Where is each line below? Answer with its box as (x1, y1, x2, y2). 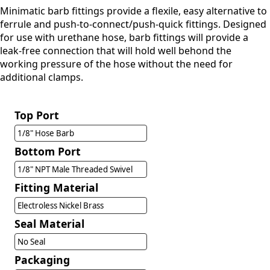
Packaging (14, 253, 70, 267)
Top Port (14, 108, 59, 122)
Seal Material (14, 216, 84, 231)
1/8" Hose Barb (17, 128, 76, 139)
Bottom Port (14, 144, 81, 159)
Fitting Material (14, 180, 98, 195)
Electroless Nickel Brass (17, 200, 105, 211)
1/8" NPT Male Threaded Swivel (17, 164, 134, 175)
